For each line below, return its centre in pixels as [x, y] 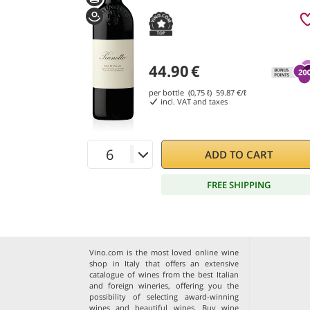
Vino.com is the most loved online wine [164, 252]
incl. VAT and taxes [193, 101]
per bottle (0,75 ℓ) [182, 92]
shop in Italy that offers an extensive [164, 263]
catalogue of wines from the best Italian [164, 274]
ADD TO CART [239, 154]
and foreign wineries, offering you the [164, 285]
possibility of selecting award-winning [164, 297]
